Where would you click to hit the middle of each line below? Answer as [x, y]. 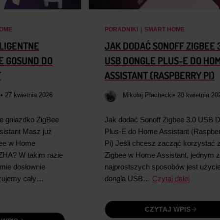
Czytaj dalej [171, 178]
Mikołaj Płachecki [148, 95]
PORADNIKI [122, 29]
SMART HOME [164, 29]
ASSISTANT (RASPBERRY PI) [160, 75]
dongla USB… [129, 178]
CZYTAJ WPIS [168, 209]
